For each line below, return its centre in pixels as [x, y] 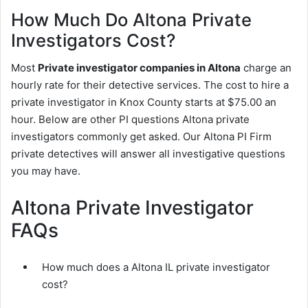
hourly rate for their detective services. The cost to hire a [150, 85]
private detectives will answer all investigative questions [148, 154]
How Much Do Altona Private [131, 19]
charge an [266, 68]
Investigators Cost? [93, 40]
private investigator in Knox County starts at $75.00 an [144, 102]
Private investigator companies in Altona [139, 68]
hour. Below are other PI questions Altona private [130, 120]
